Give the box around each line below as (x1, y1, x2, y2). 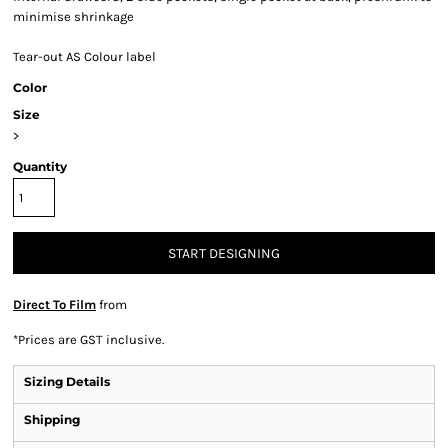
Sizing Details (24, 374, 110, 389)
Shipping (24, 412, 80, 427)
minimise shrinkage (13, 9, 134, 24)
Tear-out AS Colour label (13, 49, 156, 64)
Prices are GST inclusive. (18, 332, 164, 347)
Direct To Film (13, 297, 96, 312)
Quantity (13, 159, 67, 174)
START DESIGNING (168, 245, 280, 263)
